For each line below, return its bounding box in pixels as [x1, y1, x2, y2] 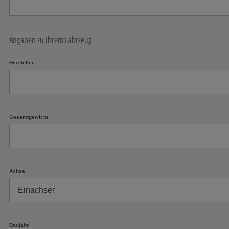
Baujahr [9, 222, 29, 228]
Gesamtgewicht [9, 114, 48, 120]
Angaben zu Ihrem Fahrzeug [9, 34, 92, 46]
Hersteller [9, 60, 34, 65]
